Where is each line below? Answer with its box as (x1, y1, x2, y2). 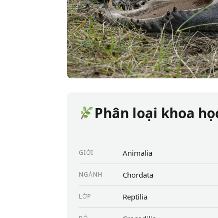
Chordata (123, 169, 153, 180)
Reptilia (123, 191, 147, 201)
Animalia (123, 147, 152, 158)
